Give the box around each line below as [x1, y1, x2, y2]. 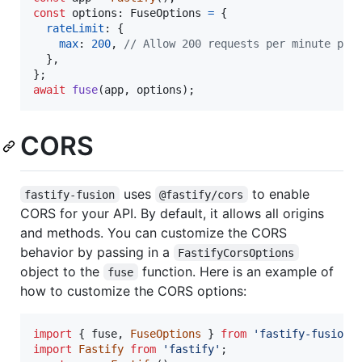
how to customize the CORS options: [20, 282, 246, 299]
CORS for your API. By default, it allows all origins [20, 204, 324, 221]
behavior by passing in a [20, 243, 174, 260]
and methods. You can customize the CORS [20, 224, 287, 241]
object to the [20, 263, 103, 280]
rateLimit [46, 22, 104, 36]
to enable [247, 185, 314, 202]
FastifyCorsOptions [178, 246, 295, 259]
